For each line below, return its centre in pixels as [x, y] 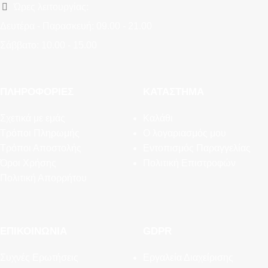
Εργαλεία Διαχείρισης [188, 258]
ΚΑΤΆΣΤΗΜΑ [173, 92]
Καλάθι [158, 118]
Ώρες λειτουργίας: [50, 7]
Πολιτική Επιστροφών [189, 163]
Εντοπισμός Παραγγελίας [197, 148]
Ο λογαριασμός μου [185, 133]
